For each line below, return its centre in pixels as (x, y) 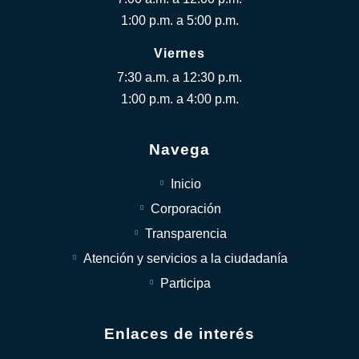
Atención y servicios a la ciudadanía (186, 258)
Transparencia (186, 234)
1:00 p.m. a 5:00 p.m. (179, 20)
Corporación (186, 209)
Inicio (186, 184)
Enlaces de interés (179, 334)
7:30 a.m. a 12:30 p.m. (179, 77)
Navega (179, 149)
